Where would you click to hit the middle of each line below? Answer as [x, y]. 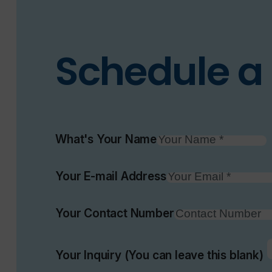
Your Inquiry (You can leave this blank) [159, 255]
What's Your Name [106, 139]
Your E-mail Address [111, 176]
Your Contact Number [115, 213]
